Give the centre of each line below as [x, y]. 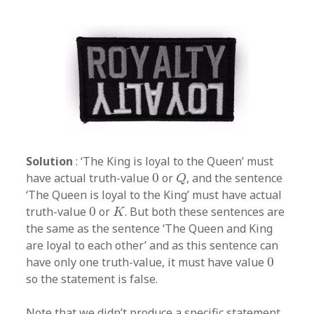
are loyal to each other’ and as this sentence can [152, 245]
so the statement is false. [92, 279]
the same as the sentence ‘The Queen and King [150, 228]
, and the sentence [235, 178]
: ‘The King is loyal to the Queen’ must [173, 161]
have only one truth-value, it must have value [147, 262]
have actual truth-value [89, 178]
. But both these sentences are [205, 211]
